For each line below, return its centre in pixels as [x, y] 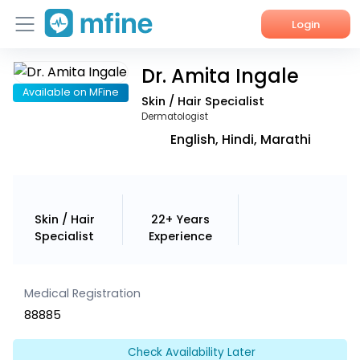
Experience [180, 236]
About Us [46, 148]
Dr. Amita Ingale [220, 76]
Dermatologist [174, 116]
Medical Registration [83, 294]
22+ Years [180, 219]
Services [45, 111]
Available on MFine [70, 92]
